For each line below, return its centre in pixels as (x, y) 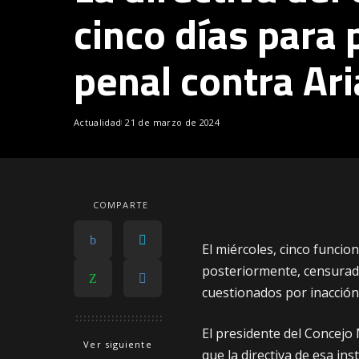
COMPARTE (121, 205)
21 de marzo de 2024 (172, 123)
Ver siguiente (118, 345)
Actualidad (98, 123)
